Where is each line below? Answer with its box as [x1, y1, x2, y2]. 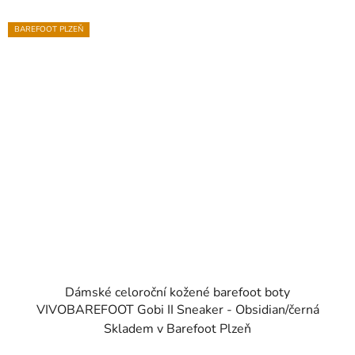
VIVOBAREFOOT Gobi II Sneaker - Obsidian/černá [36, 300, 319, 319]
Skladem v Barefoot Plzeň [104, 319, 251, 338]
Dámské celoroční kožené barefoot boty [65, 283, 290, 301]
